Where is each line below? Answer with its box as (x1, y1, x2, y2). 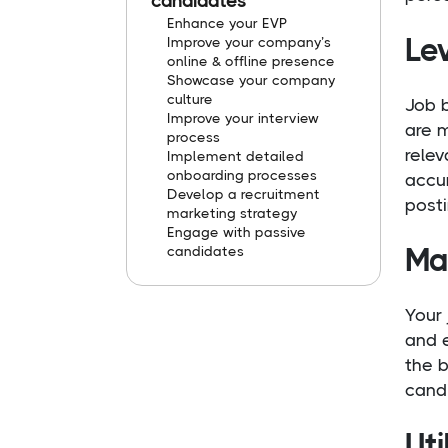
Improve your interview (167, 110, 319, 127)
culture (167, 91, 213, 108)
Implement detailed (167, 148, 304, 165)
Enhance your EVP (167, 15, 287, 32)
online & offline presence (167, 53, 335, 70)
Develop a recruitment (167, 186, 320, 203)
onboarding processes (167, 167, 317, 184)
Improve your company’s (167, 34, 331, 51)
